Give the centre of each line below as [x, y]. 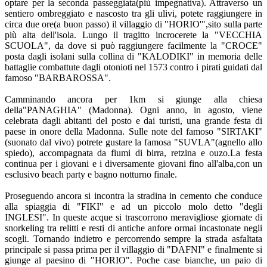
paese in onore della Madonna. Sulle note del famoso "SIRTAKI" [133, 131]
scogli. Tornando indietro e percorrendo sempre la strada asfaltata [133, 238]
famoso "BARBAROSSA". [58, 77]
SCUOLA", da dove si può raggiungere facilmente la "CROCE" [133, 45]
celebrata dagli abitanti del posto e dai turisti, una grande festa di [133, 120]
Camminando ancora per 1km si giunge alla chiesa [133, 99]
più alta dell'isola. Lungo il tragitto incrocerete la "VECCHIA [133, 35]
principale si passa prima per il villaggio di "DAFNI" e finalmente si [133, 249]
